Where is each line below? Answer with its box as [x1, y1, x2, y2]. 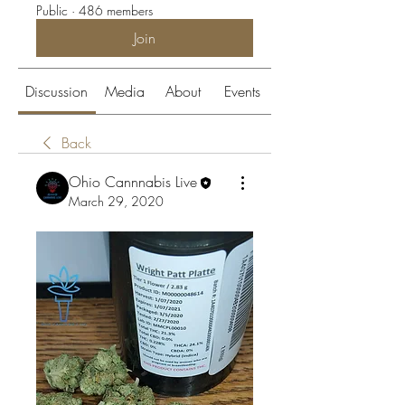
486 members [79, 2, 153, 20]
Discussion [25, 81, 89, 102]
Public [36, 2, 68, 20]
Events [223, 81, 260, 102]
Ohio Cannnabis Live [69, 172, 197, 193]
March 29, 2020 [69, 193, 164, 211]
